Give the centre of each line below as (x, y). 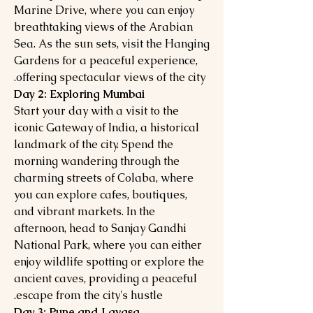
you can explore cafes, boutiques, (101, 195)
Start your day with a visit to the (96, 111)
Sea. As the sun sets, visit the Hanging (112, 44)
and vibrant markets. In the (85, 211)
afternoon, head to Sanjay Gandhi (100, 228)
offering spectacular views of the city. (111, 77)
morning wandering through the (97, 161)
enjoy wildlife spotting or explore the (109, 262)
